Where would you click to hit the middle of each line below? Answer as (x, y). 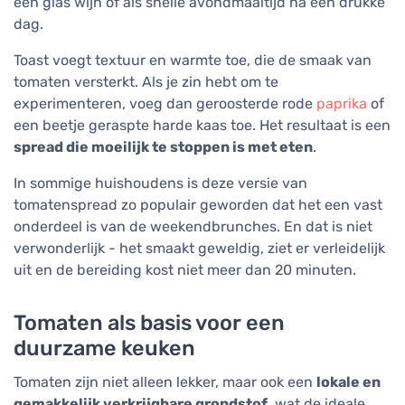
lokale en (348, 382)
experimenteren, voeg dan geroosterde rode (165, 104)
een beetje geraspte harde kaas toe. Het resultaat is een (202, 126)
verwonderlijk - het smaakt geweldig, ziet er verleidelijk (199, 249)
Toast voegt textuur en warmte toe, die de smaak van (193, 61)
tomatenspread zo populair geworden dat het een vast (198, 205)
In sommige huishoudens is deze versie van (160, 184)
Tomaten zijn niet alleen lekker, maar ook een (165, 382)
